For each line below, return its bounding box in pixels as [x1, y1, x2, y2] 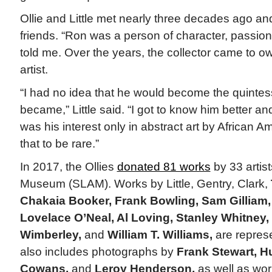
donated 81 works [117, 160, 211, 174]
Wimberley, [19, 228, 81, 242]
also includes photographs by [19, 245, 177, 259]
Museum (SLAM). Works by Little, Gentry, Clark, [19, 177, 271, 191]
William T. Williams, [107, 228, 212, 242]
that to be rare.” [19, 137, 99, 151]
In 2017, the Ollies [19, 160, 117, 174]
